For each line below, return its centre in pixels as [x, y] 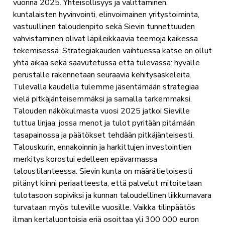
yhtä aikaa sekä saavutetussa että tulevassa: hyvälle [106, 63]
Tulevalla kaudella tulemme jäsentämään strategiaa [106, 87]
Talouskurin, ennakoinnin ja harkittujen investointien [102, 147]
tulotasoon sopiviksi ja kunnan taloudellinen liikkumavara [112, 196]
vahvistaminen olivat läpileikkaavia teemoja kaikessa [105, 39]
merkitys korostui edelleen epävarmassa [85, 159]
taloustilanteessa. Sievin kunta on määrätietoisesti [102, 172]
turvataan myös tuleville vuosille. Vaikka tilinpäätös [104, 208]
